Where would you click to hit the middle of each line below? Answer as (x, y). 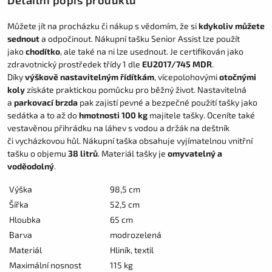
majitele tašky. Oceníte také (201, 115)
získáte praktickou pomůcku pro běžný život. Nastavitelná (136, 89)
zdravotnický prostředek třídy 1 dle (75, 64)
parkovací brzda (46, 102)
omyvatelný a (195, 153)
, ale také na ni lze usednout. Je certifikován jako (152, 51)
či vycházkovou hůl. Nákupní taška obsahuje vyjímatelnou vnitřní (130, 140)
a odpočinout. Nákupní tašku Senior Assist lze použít (140, 38)
